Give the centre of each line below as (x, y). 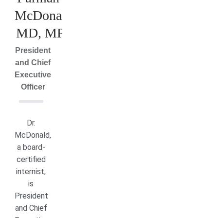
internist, (31, 172)
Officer (33, 87)
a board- (31, 147)
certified (31, 160)
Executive (33, 75)
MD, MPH (45, 33)
